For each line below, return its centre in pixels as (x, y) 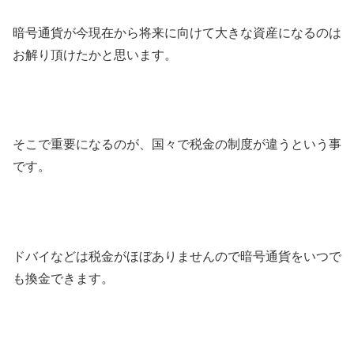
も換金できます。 (63, 278)
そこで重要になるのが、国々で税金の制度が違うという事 (177, 145)
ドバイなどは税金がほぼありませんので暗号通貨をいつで (177, 256)
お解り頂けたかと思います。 (95, 55)
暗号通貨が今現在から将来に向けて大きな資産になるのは (177, 32)
